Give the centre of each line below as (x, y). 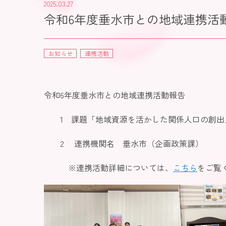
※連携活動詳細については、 (108, 167)
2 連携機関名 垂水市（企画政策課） (124, 143)
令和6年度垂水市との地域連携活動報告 (115, 95)
